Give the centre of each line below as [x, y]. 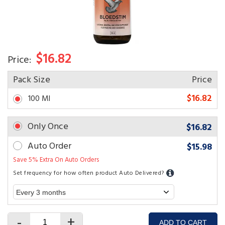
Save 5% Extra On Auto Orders [56, 159]
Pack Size [32, 79]
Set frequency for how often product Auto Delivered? [89, 173]
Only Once [48, 126]
